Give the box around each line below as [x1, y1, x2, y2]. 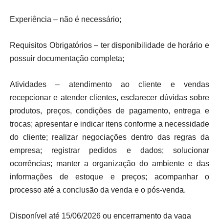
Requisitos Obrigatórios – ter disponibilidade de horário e [10, 41, 209, 49]
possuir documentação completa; [10, 54, 124, 63]
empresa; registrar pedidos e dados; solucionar [10, 146, 209, 154]
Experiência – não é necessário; [10, 15, 121, 23]
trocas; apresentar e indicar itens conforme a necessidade [10, 120, 209, 128]
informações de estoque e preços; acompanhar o [10, 173, 209, 181]
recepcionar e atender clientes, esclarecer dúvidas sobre [10, 93, 209, 102]
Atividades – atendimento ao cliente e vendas [10, 80, 209, 88]
